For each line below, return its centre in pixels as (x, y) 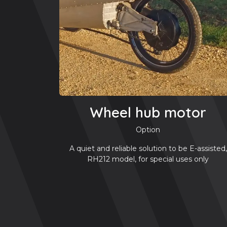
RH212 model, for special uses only (148, 159)
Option (148, 130)
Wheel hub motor (148, 112)
